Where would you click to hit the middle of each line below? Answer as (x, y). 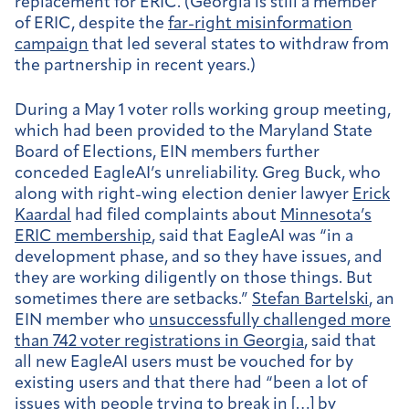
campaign (52, 46)
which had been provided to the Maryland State (194, 131)
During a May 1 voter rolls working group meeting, (203, 110)
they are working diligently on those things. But (194, 278)
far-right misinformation (260, 25)
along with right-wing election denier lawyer (184, 194)
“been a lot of (316, 383)
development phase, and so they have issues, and (199, 257)
